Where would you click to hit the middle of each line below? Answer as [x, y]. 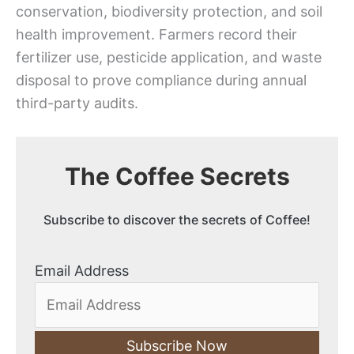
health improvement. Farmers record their [156, 34]
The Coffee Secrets [177, 177]
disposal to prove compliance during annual [161, 80]
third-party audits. [77, 103]
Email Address [82, 270]
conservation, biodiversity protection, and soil [169, 11]
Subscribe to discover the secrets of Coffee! [177, 219]
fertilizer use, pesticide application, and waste [169, 57]
